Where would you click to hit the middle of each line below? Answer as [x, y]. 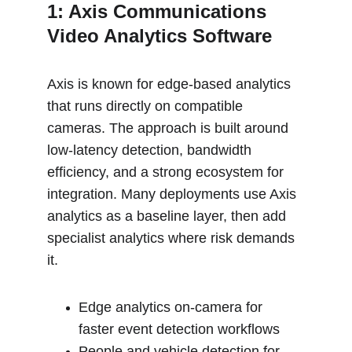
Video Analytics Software [159, 36]
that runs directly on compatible [147, 106]
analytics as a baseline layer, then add [169, 216]
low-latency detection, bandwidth [151, 150]
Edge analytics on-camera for [172, 307]
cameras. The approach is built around [170, 128]
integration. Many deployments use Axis [174, 194]
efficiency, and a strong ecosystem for [167, 172]
